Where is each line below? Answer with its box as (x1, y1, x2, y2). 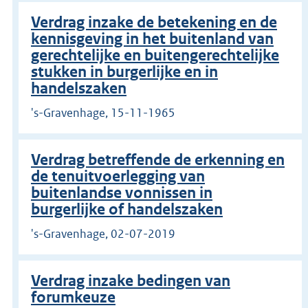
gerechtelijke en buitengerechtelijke (31, 45, 279, 65)
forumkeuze (31, 287, 115, 307)
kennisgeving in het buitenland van (31, 29, 274, 48)
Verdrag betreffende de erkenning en (31, 150, 285, 169)
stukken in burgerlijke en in (31, 62, 218, 81)
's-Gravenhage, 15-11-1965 (31, 104, 175, 120)
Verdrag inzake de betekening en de (31, 12, 277, 32)
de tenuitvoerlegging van (31, 166, 205, 186)
